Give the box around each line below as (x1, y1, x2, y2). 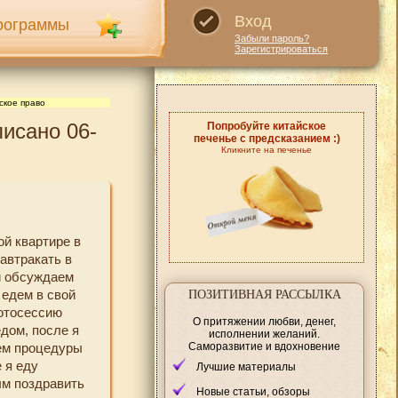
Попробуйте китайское (207, 120, 326, 132)
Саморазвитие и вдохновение (188, 339, 340, 353)
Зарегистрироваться (235, 44, 328, 54)
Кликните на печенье (221, 145, 312, 155)
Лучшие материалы (196, 360, 296, 373)
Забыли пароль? (235, 33, 309, 44)
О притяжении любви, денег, (193, 314, 336, 328)
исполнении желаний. (209, 327, 320, 340)
